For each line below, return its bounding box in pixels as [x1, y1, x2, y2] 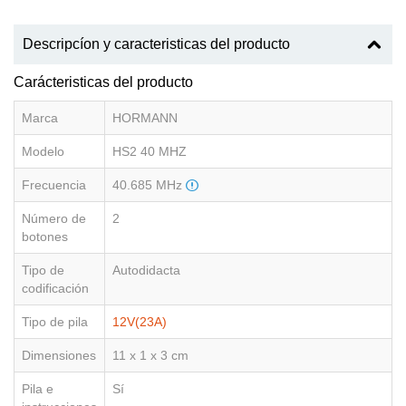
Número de [22, 211, 86, 227]
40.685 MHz [112, 178, 186, 193]
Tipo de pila [22, 314, 88, 330]
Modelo [22, 144, 64, 159]
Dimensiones [22, 348, 96, 363]
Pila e [22, 382, 53, 397]
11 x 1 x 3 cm [112, 348, 188, 363]
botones [22, 229, 68, 245]
